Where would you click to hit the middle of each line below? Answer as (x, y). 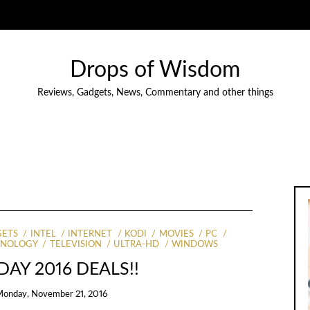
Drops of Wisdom (155, 70)
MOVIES (176, 234)
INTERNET (90, 234)
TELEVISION (75, 245)
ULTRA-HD (137, 245)
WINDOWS (195, 245)
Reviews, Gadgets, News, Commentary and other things (155, 93)
